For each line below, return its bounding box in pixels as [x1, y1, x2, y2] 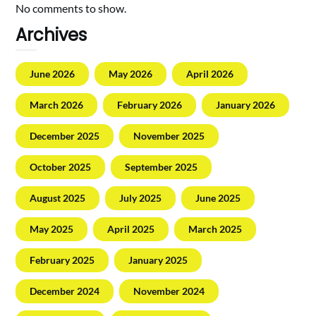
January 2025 [128, 254, 188, 267]
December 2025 [30, 130, 100, 142]
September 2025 [125, 161, 198, 174]
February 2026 [117, 99, 183, 111]
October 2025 [30, 161, 92, 174]
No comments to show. [16, 1, 127, 16]
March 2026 [30, 99, 84, 111]
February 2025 [30, 254, 95, 267]
